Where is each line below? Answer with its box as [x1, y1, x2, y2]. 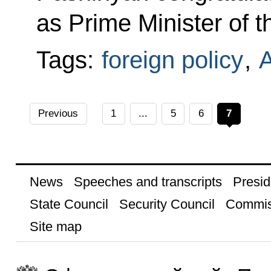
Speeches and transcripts [73, 174, 222, 189]
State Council [29, 196, 108, 212]
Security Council [119, 196, 215, 212]
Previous [38, 107, 79, 119]
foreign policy [101, 46, 243, 73]
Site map [29, 218, 82, 234]
